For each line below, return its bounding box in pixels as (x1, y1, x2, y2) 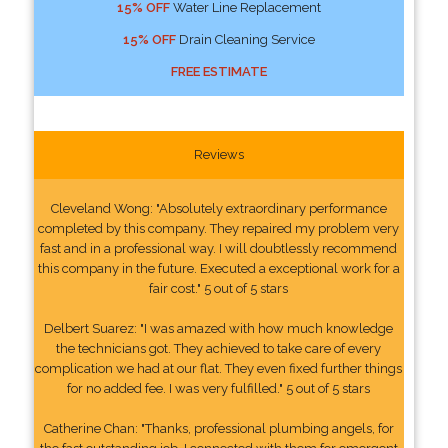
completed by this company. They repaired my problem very (38, 220, 400, 236)
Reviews (193, 146, 244, 162)
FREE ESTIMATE (170, 63, 267, 79)
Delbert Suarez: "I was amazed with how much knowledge (44, 320, 394, 336)
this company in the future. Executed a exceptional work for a (37, 260, 400, 276)
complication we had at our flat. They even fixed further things (35, 360, 403, 376)
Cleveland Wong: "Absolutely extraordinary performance (50, 200, 387, 216)
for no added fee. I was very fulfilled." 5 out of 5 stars (67, 380, 371, 396)
